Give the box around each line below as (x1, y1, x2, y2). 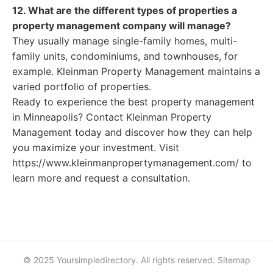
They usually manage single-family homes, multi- (12, 35, 237, 47)
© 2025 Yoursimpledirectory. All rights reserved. (23, 255, 218, 265)
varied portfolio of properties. (12, 80, 151, 93)
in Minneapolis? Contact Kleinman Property (12, 111, 211, 123)
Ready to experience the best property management (12, 96, 255, 108)
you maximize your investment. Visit (12, 141, 179, 154)
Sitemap (217, 255, 250, 265)
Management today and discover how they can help (12, 126, 252, 138)
